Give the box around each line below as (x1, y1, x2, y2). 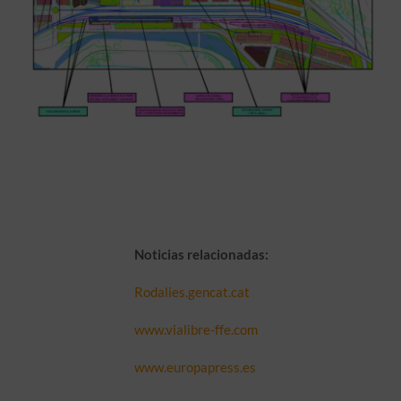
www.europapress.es (133, 358, 256, 375)
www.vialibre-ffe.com (133, 320, 258, 337)
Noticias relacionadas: (133, 245, 269, 262)
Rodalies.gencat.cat (133, 283, 250, 300)
